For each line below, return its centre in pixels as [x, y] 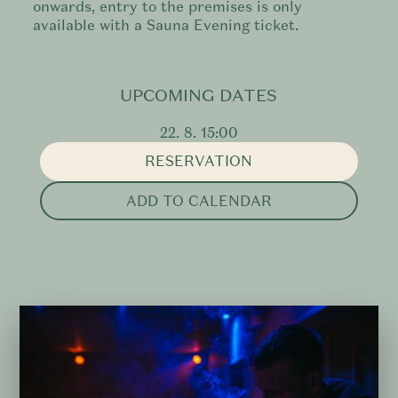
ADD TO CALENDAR [199, 201]
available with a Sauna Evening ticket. [166, 25]
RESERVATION [199, 162]
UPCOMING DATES [199, 96]
